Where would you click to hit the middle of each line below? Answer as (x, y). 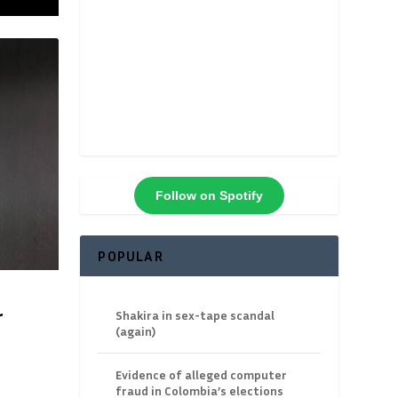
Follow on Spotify (210, 196)
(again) (136, 331)
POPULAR (131, 256)
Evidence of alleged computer (202, 375)
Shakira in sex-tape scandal (195, 315)
